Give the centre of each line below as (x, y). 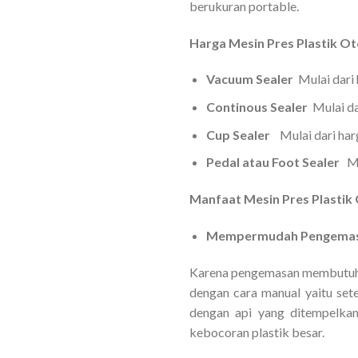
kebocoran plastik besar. (257, 332)
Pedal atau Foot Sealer (272, 162)
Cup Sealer (238, 134)
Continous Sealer (259, 107)
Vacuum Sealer (249, 79)
